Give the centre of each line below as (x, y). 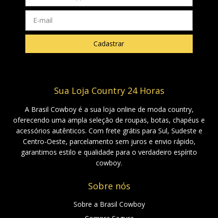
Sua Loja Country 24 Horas (109, 90)
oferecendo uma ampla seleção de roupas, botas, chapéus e (109, 120)
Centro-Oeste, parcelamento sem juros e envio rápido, (109, 141)
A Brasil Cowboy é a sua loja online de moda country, (109, 109)
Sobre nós (109, 186)
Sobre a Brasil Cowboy (109, 204)
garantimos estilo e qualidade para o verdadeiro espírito (109, 152)
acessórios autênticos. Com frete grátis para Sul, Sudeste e (109, 130)
